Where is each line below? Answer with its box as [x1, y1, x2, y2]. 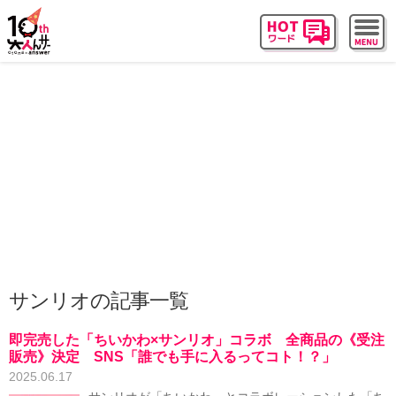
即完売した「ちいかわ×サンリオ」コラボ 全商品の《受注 [9, 332, 385, 347]
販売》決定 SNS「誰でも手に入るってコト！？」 [9, 349, 336, 364]
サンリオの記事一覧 [9, 289, 188, 312]
